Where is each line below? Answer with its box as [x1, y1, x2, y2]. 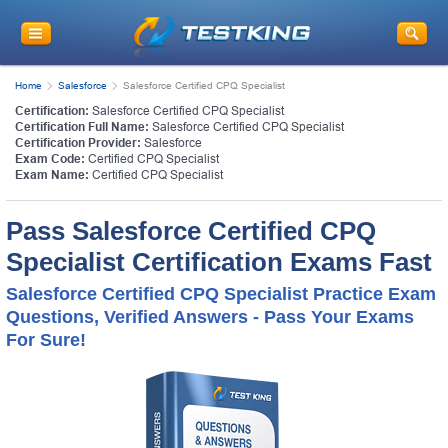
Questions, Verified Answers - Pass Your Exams [6, 306, 414, 327]
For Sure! [6, 329, 86, 350]
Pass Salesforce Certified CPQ [6, 215, 376, 246]
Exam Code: [15, 151, 85, 166]
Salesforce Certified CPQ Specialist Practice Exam [6, 283, 436, 304]
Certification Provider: [15, 135, 141, 150]
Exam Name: [15, 167, 89, 182]
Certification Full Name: [15, 119, 149, 134]
